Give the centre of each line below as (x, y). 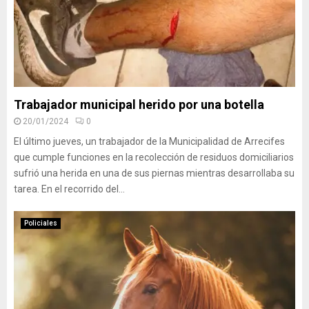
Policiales (41, 223)
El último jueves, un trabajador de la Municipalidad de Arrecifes (149, 141)
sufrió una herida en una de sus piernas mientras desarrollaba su (154, 173)
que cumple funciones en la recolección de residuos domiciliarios (154, 157)
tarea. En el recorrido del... (69, 189)
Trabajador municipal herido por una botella (139, 104)
